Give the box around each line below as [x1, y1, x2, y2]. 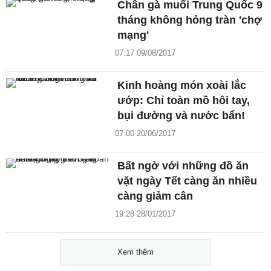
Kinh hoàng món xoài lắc [117, 79, 247, 92]
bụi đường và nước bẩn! [117, 109, 246, 122]
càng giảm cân [117, 190, 194, 203]
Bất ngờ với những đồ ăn [117, 160, 249, 172]
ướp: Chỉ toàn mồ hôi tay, [117, 94, 250, 107]
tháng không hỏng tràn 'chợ [117, 14, 263, 27]
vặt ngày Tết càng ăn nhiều [117, 175, 258, 188]
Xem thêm [117, 247, 154, 257]
